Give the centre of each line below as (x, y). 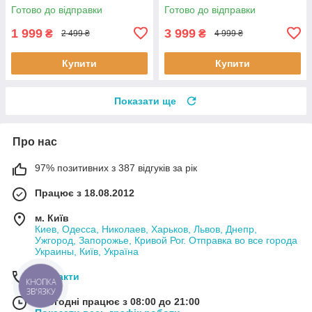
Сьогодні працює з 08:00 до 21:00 (117, 301)
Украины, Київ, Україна (87, 251)
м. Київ (52, 218)
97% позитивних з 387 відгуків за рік (116, 167)
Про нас (35, 141)
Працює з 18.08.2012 (85, 193)
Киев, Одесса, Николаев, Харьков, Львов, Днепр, (146, 229)
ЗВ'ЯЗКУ (41, 292)
